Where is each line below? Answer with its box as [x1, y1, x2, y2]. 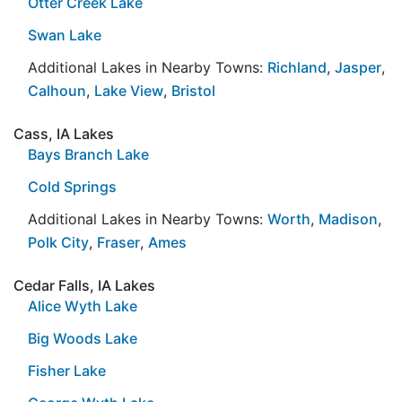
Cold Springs [28, 177, 117, 196]
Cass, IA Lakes [13, 124, 114, 143]
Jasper [335, 57, 381, 76]
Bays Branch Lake [28, 144, 149, 163]
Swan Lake [28, 25, 101, 44]
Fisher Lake [28, 361, 106, 380]
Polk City [28, 232, 89, 251]
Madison [319, 209, 378, 228]
